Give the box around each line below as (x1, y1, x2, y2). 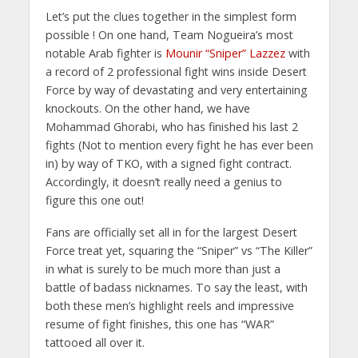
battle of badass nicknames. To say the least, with (45, 280, 308, 296)
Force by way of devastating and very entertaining (45, 82, 308, 97)
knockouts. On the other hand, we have (45, 100, 250, 116)
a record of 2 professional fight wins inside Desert (45, 63, 307, 79)
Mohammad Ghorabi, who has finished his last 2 (45, 118, 298, 134)
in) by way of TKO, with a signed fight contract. (45, 155, 292, 171)
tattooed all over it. (45, 335, 145, 351)
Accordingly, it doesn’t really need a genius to (45, 173, 282, 189)
